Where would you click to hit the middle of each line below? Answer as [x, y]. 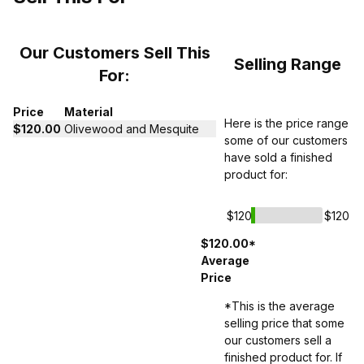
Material [89, 112]
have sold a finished [278, 158]
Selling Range [288, 65]
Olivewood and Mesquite [132, 129]
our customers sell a [278, 340]
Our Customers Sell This [115, 53]
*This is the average [279, 306]
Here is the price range [286, 123]
